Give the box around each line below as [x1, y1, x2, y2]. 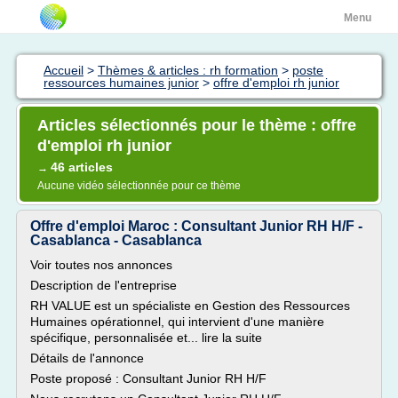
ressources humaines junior [44, 76, 199, 90]
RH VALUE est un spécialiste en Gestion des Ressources [30, 298, 350, 313]
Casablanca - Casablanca [30, 233, 202, 248]
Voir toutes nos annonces [30, 258, 172, 272]
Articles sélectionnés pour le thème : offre [37, 116, 356, 134]
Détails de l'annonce [30, 351, 144, 365]
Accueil [44, 63, 84, 77]
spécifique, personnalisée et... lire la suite [30, 330, 262, 345]
